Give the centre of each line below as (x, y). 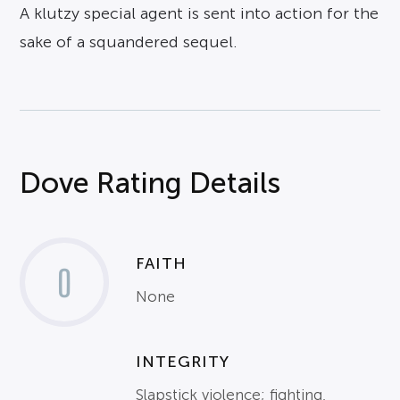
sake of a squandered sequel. (129, 42)
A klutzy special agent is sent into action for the (200, 14)
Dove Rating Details (150, 183)
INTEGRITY (183, 362)
